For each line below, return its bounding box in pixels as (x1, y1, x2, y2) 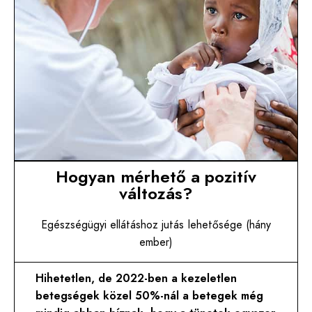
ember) (139, 234, 173, 251)
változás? (119, 181, 193, 206)
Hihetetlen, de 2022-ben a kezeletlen (36, 270, 237, 287)
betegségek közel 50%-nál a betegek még (36, 288, 264, 304)
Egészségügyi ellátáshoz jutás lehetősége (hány (41, 217, 271, 233)
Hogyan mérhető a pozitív (56, 164, 256, 189)
